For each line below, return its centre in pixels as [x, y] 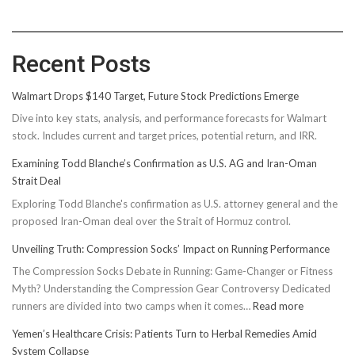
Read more [278, 306]
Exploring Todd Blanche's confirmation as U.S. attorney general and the [175, 203]
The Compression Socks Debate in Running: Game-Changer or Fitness [172, 271]
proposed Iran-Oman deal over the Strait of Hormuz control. [151, 221]
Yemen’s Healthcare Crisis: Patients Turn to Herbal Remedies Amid [164, 334]
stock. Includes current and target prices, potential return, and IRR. [164, 136]
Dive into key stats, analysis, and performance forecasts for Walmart [169, 118]
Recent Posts [81, 63]
